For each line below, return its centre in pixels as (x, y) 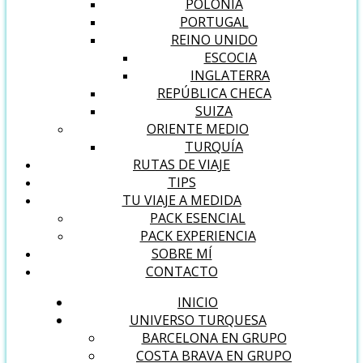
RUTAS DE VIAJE (181, 164)
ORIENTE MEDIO (198, 129)
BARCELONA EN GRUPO (214, 338)
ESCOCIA (230, 58)
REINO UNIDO (214, 40)
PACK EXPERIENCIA (198, 236)
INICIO (198, 302)
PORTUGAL (214, 22)
